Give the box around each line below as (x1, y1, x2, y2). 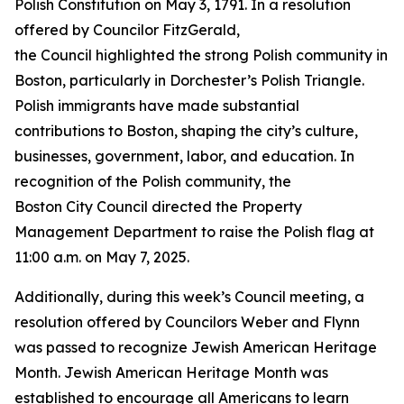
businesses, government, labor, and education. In (14, 147, 354, 165)
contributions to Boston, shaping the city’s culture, (14, 122, 358, 140)
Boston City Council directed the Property (14, 197, 302, 216)
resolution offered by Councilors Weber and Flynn (14, 313, 360, 331)
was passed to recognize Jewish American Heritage (14, 338, 377, 356)
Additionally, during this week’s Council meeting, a (14, 288, 364, 306)
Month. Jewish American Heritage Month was (14, 363, 328, 381)
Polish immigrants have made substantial (14, 96, 299, 115)
